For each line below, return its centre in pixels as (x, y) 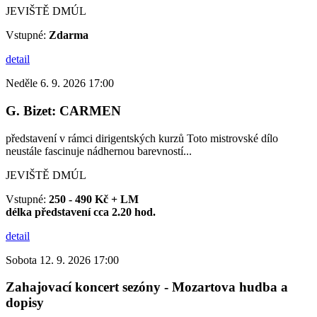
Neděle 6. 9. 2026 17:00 (60, 83)
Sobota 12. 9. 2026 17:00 (62, 260)
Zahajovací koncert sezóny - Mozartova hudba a (147, 287)
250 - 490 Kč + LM (94, 199)
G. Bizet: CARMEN (63, 110)
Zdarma (69, 35)
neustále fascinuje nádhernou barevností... (99, 151)
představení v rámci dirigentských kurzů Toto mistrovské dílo (142, 138)
